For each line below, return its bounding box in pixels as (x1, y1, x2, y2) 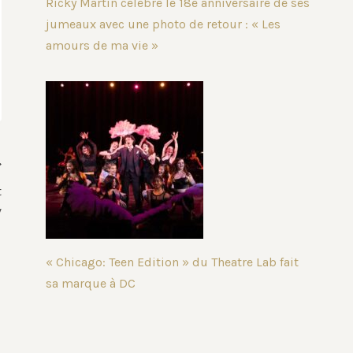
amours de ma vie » (46, 38, 159, 54)
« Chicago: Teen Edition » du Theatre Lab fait (46, 255, 299, 270)
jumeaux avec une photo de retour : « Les (46, 17, 281, 32)
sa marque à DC (46, 276, 136, 292)
